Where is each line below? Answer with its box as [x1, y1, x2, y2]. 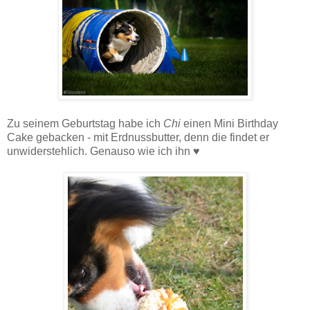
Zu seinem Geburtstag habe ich [7, 118, 163, 130]
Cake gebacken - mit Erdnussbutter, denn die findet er [7, 131, 269, 144]
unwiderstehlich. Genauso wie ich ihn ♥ [7, 145, 200, 158]
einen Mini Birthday [181, 118, 278, 130]
